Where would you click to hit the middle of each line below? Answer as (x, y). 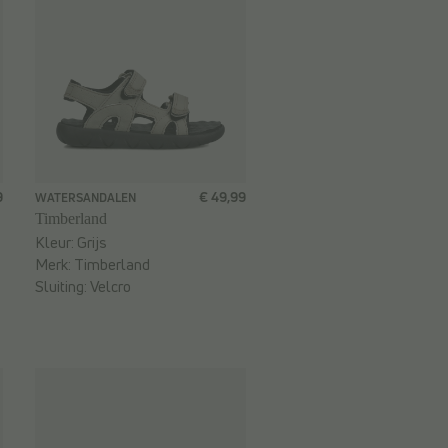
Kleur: (56, 243)
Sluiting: (62, 287)
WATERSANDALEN (85, 198)
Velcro (110, 287)
